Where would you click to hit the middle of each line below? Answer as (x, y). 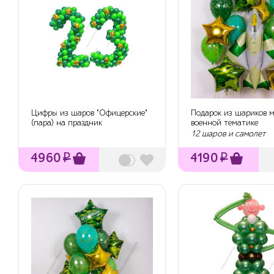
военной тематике (224, 123)
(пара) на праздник (67, 123)
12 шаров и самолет (228, 133)
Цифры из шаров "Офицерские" (89, 113)
